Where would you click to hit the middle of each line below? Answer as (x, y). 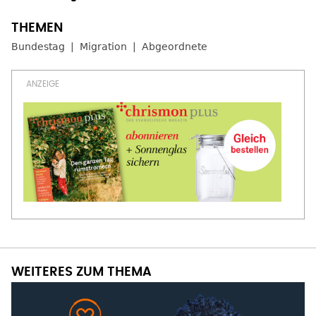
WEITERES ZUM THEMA (81, 273)
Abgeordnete (175, 47)
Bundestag (38, 47)
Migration (103, 47)
